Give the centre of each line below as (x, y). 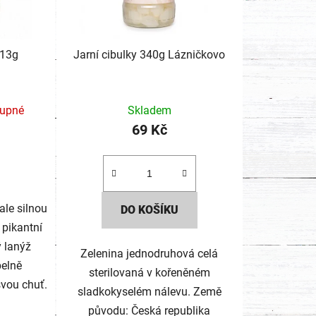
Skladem (149, 110)
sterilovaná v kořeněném (149, 272)
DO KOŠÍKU (149, 209)
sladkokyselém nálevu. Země (149, 291)
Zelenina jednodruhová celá (150, 253)
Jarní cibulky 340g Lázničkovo (150, 54)
